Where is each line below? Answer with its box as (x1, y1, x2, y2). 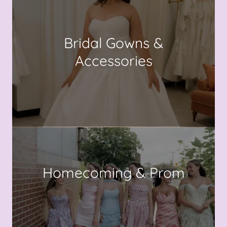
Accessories (74, 52, 153, 69)
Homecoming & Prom (42, 164, 185, 181)
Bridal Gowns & (64, 34, 163, 52)
